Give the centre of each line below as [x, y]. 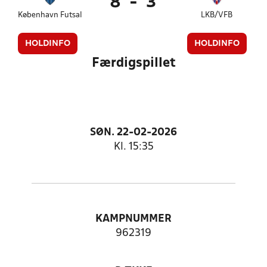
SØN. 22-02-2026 [133, 133]
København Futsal [50, 15]
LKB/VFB [217, 15]
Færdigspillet [133, 63]
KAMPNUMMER [133, 219]
